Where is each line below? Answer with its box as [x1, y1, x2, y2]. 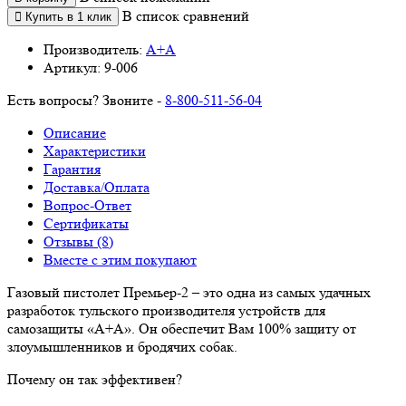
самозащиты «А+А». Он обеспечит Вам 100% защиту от [7, 319, 356, 337]
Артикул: [43, 58, 104, 76]
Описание [43, 123, 106, 141]
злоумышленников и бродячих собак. [7, 337, 237, 355]
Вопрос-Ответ [43, 196, 131, 214]
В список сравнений [122, 6, 249, 24]
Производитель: [43, 40, 146, 58]
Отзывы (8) [43, 232, 113, 250]
